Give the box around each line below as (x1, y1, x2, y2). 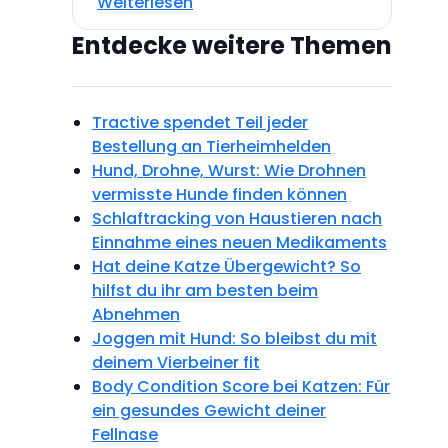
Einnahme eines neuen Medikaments (92, 230, 387, 254)
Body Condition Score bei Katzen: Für (92, 374, 390, 398)
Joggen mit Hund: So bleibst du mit (92, 326, 377, 350)
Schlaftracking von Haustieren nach (92, 206, 382, 230)
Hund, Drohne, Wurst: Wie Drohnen (92, 158, 366, 182)
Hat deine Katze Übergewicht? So (92, 254, 361, 278)
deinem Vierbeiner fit (92, 350, 260, 374)
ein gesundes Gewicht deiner (92, 398, 326, 422)
